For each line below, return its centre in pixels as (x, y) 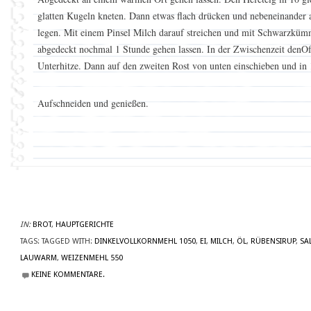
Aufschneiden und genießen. (93, 103)
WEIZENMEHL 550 (92, 258)
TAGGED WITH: (67, 241)
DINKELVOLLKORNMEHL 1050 (145, 241)
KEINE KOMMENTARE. (68, 275)
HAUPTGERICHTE (85, 225)
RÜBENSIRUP (273, 241)
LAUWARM (39, 258)
